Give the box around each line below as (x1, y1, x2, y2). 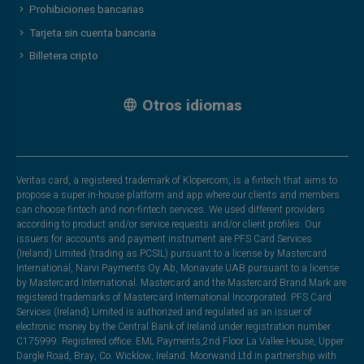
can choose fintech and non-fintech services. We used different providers (15, 201, 325, 217)
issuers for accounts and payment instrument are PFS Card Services (15, 231, 312, 246)
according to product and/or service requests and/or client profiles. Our (15, 216, 321, 232)
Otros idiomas (137, 94, 242, 118)
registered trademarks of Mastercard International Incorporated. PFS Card (15, 289, 331, 305)
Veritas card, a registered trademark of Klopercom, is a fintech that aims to (15, 172, 337, 188)
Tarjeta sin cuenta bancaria (28, 24, 156, 41)
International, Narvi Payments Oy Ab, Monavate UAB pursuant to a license (15, 260, 339, 275)
